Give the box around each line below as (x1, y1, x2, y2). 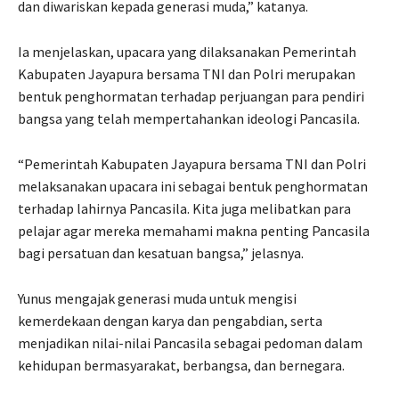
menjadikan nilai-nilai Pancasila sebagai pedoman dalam (18, 333, 362, 352)
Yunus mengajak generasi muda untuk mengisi (18, 289, 297, 307)
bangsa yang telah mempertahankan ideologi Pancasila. (18, 109, 360, 127)
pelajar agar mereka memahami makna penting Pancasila (18, 221, 370, 240)
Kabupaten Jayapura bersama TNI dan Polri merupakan (18, 64, 355, 83)
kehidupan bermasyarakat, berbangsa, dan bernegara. (18, 355, 345, 374)
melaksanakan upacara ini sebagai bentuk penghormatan (18, 176, 368, 195)
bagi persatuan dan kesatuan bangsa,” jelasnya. (18, 243, 304, 262)
